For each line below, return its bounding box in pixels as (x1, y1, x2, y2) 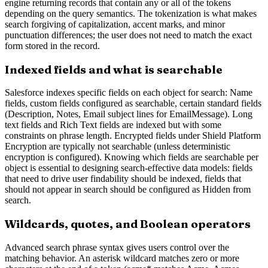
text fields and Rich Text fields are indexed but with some (5, 120, 221, 130)
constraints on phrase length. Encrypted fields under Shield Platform (5, 130, 261, 141)
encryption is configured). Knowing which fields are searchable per (5, 152, 258, 163)
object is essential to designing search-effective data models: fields (5, 163, 252, 173)
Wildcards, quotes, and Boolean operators (5, 217, 251, 232)
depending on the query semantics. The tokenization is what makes (5, 8, 257, 19)
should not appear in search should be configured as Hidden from (5, 184, 251, 195)
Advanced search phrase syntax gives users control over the (5, 242, 229, 252)
